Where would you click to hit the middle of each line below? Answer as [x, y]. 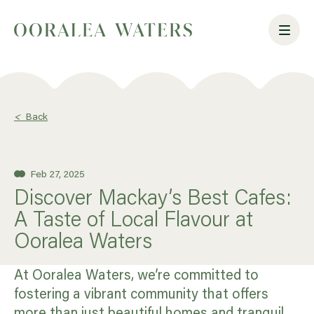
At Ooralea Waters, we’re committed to [136, 274]
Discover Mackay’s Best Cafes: [153, 197]
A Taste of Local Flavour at [134, 218]
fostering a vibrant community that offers [141, 293]
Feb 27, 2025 [56, 174]
